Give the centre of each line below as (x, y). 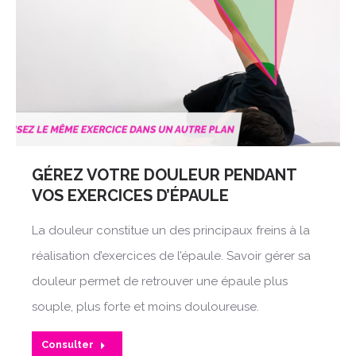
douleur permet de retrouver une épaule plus (160, 282)
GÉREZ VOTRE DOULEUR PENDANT (164, 175)
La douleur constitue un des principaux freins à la (171, 231)
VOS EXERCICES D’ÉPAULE (130, 196)
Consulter (68, 345)
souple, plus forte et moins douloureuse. (145, 307)
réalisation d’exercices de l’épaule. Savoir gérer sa (171, 256)
